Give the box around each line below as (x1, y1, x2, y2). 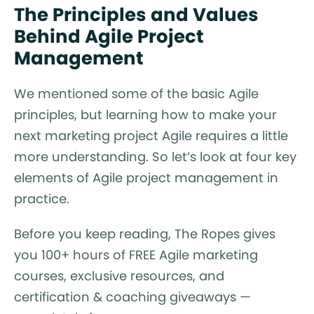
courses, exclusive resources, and (14, 266, 224, 285)
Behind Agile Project (14, 23, 204, 49)
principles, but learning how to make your (14, 105, 277, 123)
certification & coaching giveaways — (14, 287, 251, 306)
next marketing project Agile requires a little (14, 126, 288, 144)
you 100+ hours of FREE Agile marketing (14, 245, 258, 264)
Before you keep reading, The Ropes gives (14, 224, 275, 243)
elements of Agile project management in (14, 168, 278, 186)
